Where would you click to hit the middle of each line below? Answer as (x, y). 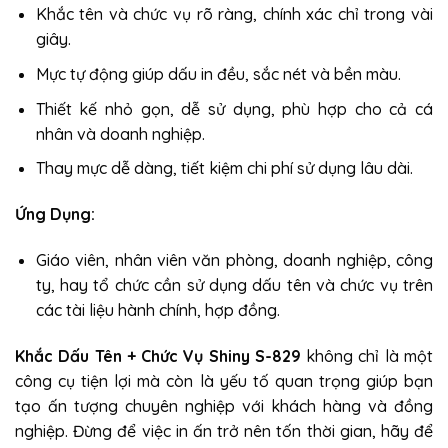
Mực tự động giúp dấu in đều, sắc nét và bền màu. (218, 74)
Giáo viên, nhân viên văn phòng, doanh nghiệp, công (234, 259)
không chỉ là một (367, 355)
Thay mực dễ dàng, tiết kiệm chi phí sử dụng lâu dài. (224, 168)
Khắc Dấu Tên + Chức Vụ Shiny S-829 (158, 355)
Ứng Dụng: (55, 214)
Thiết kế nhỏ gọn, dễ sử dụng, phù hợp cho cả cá (234, 108)
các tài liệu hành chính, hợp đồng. (157, 309)
